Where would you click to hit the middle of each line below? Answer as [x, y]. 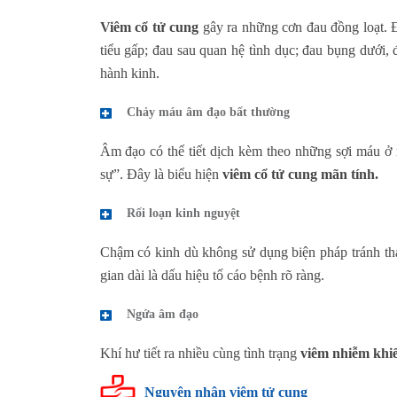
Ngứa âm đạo [162, 314]
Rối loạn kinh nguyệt [183, 213]
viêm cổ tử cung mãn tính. [300, 174]
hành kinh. [129, 73]
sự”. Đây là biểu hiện [161, 174]
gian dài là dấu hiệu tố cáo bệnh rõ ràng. [212, 275]
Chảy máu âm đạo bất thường [208, 112]
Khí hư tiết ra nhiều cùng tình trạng [200, 353]
